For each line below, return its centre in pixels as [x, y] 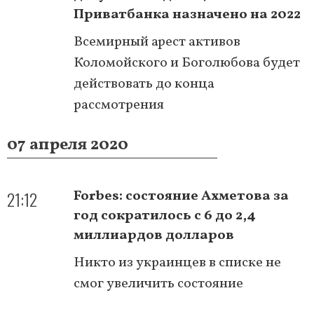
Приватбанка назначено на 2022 [187, 14]
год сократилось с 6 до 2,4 [165, 216]
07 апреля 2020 [68, 145]
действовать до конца [144, 84]
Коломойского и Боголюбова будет [187, 63]
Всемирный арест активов [157, 42]
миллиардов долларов [154, 235]
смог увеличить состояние [158, 284]
